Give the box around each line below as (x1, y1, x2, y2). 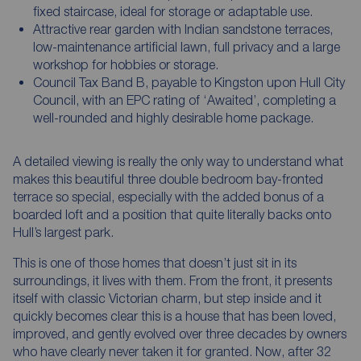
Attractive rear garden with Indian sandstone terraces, (32, 21, 333, 36)
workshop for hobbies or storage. (32, 56, 218, 72)
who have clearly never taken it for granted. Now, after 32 (13, 343, 331, 359)
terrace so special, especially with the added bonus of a (13, 189, 324, 204)
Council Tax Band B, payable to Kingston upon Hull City (32, 74, 345, 89)
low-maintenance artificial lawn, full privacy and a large (32, 39, 340, 54)
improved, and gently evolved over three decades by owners (13, 326, 346, 341)
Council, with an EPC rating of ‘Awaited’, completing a (32, 92, 336, 107)
